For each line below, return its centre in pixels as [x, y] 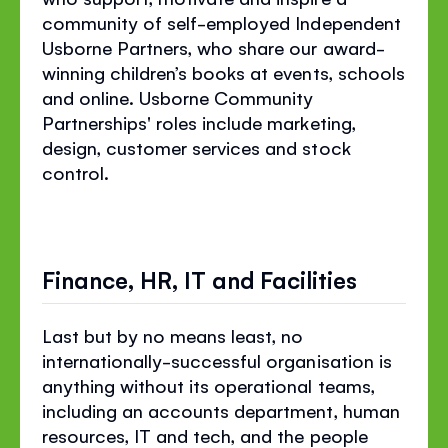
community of [105, 21]
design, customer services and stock [196, 146]
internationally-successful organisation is [217, 360]
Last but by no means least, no [173, 335]
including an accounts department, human [221, 410]
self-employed [231, 21]
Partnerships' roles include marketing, [199, 121]
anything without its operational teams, [208, 385]
